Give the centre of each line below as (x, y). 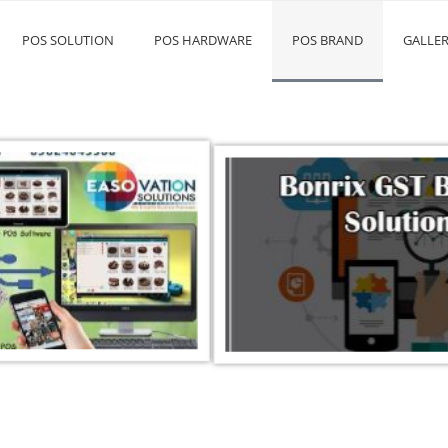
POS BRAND (327, 40)
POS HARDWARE (203, 40)
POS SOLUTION (68, 40)
